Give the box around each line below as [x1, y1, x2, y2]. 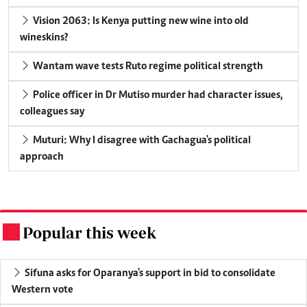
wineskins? [20, 32, 68, 43]
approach [20, 151, 64, 162]
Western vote [12, 284, 73, 295]
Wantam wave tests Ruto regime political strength [33, 60, 263, 72]
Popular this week [23, 223, 156, 242]
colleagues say [20, 106, 84, 117]
